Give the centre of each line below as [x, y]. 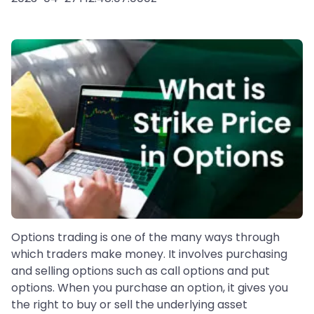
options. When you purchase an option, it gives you [150, 288]
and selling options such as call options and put [141, 271]
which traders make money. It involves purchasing [149, 254]
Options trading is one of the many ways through [145, 238]
